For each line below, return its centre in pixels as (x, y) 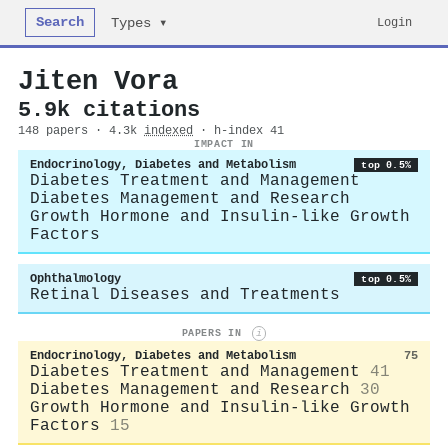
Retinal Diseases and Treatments (185, 295)
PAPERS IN (214, 333)
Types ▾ (139, 23)
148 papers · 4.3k (81, 131)
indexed (168, 131)
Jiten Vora (98, 81)
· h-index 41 (242, 131)
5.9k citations (109, 110)
